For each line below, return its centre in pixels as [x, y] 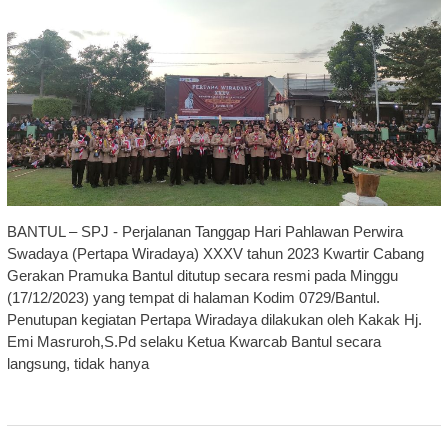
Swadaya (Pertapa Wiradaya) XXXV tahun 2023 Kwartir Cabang [215, 253]
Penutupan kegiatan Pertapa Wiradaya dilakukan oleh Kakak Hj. [214, 319]
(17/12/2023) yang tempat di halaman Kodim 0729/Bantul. [193, 297]
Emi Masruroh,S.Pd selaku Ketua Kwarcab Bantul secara [193, 341]
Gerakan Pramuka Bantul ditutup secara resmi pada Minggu [202, 275]
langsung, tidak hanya [77, 363]
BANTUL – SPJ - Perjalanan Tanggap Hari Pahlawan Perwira [204, 231]
